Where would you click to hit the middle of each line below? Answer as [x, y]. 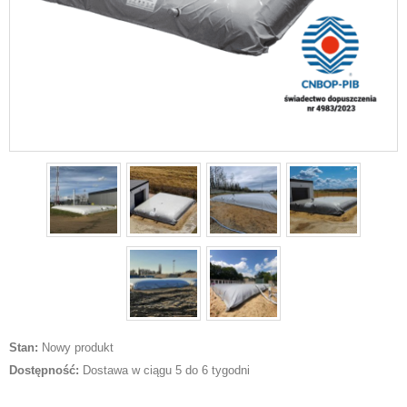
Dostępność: [44, 370]
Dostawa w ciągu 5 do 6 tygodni [164, 370]
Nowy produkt [76, 347]
